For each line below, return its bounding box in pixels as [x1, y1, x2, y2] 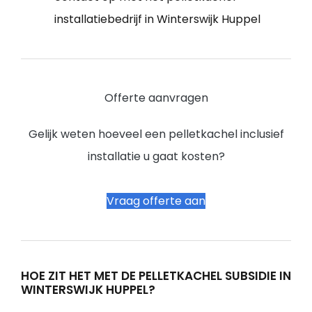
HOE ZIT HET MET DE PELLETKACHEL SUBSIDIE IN [21, 267, 291, 284]
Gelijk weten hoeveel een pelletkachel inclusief [28, 125, 284, 142]
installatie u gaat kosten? [87, 148, 225, 164]
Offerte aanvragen [104, 89, 208, 106]
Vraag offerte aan [107, 192, 205, 209]
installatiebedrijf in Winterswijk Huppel [54, 10, 260, 27]
